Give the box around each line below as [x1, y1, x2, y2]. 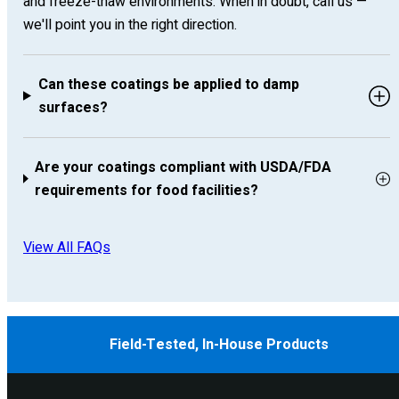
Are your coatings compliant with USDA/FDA [35, 156, 332, 178]
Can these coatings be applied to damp [37, 73, 299, 95]
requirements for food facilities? [35, 179, 259, 201]
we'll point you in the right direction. [23, 13, 237, 36]
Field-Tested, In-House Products [110, 334, 329, 355]
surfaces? [37, 96, 108, 118]
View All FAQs [23, 236, 110, 258]
